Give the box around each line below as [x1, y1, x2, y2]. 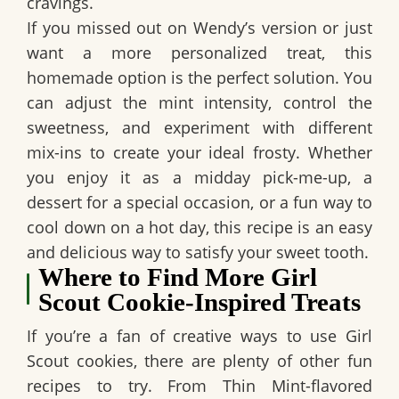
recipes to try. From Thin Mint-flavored [27, 374, 372, 396]
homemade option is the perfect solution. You [27, 66, 372, 88]
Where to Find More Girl [38, 262, 318, 291]
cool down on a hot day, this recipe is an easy [27, 216, 372, 238]
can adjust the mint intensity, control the [27, 91, 372, 113]
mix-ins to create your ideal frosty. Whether [27, 141, 372, 163]
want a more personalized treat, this [27, 41, 372, 63]
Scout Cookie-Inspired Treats [38, 287, 362, 316]
